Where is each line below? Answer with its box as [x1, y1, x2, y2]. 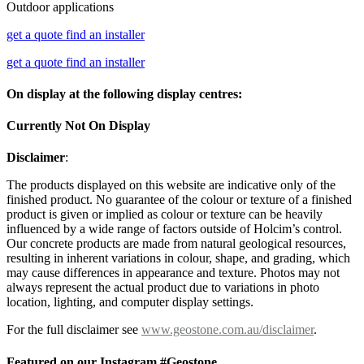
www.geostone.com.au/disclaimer [141, 323, 314, 337]
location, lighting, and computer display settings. [6, 295, 253, 310]
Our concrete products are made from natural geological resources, [6, 236, 346, 251]
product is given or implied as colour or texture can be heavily [6, 207, 323, 222]
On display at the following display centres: [6, 86, 242, 101]
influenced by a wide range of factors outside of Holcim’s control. [6, 222, 342, 236]
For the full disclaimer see [6, 323, 141, 337]
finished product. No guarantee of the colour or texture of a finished [6, 193, 352, 207]
